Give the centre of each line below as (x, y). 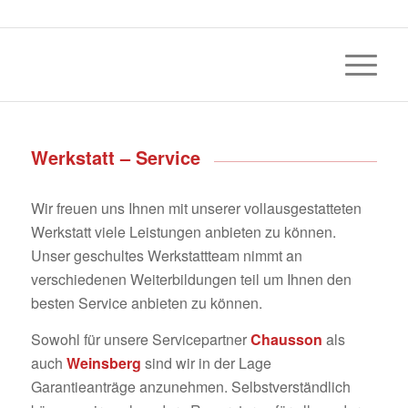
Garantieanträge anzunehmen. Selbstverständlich (190, 386)
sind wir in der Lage (206, 362)
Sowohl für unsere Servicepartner (140, 339)
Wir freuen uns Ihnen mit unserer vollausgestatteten (196, 208)
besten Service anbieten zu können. (146, 302)
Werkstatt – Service (115, 157)
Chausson (286, 339)
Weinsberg (103, 362)
